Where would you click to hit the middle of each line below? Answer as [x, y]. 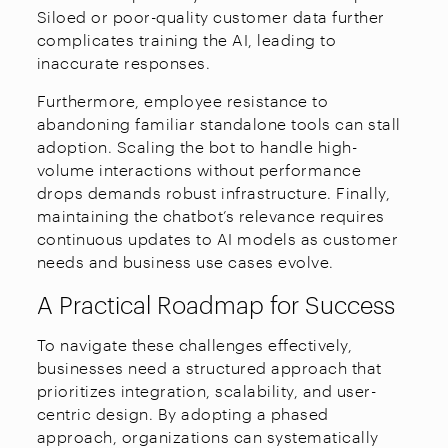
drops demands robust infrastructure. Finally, [213, 192]
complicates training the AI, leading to [186, 39]
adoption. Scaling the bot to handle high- [197, 146]
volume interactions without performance [199, 169]
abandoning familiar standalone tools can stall [218, 123]
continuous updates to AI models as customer [217, 238]
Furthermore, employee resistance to [182, 100]
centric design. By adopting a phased [182, 413]
